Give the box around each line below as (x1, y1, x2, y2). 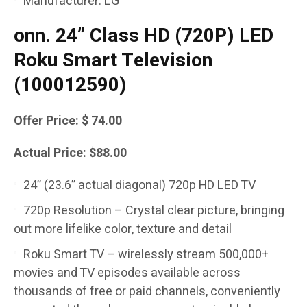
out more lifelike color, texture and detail (14, 220, 232, 239)
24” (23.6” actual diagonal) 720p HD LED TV (23, 176, 256, 195)
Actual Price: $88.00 (14, 144, 127, 163)
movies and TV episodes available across (14, 264, 241, 283)
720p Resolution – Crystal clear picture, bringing (23, 201, 284, 221)
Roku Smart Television (14, 47, 212, 75)
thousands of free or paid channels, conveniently (14, 282, 280, 302)
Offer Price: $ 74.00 (14, 112, 122, 131)
